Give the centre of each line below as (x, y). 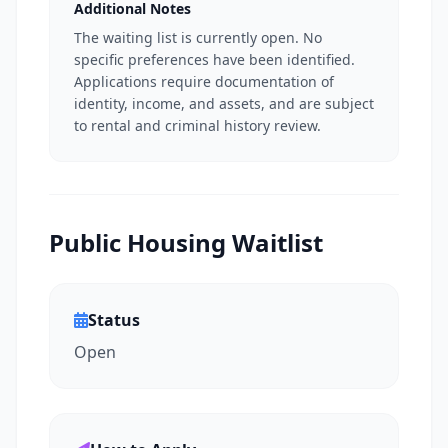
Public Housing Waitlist (186, 242)
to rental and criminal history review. (197, 125)
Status (114, 320)
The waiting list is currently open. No (198, 37)
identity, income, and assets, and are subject (224, 103)
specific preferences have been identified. (214, 59)
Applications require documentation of (204, 81)
